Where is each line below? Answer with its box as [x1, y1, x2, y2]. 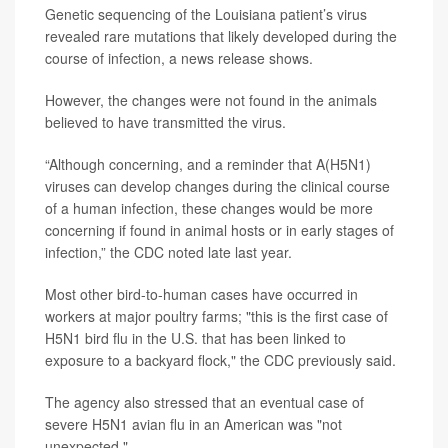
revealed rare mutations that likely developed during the [45, 26, 397, 47]
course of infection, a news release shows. [45, 48, 313, 69]
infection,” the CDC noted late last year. [45, 242, 292, 263]
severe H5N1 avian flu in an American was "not [45, 414, 342, 435]
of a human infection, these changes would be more [45, 198, 373, 219]
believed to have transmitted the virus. [45, 112, 286, 133]
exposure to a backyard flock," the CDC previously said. [45, 350, 396, 371]
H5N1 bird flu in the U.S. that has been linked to [45, 328, 346, 349]
